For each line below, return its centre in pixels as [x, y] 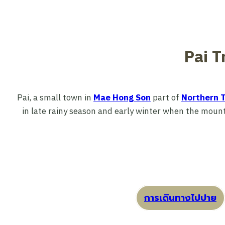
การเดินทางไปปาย [180, 198]
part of [166, 98]
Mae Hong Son [122, 98]
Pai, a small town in [55, 98]
